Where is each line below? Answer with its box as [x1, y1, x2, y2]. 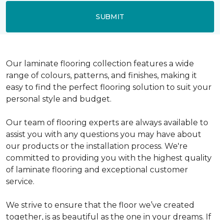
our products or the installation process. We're [6, 141, 188, 151]
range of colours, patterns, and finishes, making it [6, 71, 197, 80]
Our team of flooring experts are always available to [6, 118, 208, 127]
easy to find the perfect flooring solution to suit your [6, 82, 212, 92]
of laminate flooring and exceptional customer [6, 165, 188, 174]
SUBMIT [95, 12, 125, 21]
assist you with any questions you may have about [6, 130, 201, 139]
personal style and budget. [6, 94, 111, 104]
